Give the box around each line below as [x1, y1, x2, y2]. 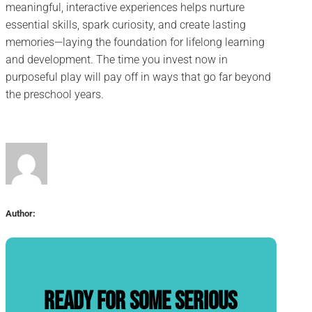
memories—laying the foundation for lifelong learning [6, 36, 265, 49]
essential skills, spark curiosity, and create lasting [6, 18, 246, 32]
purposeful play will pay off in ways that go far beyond [6, 70, 271, 84]
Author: [6, 208, 36, 219]
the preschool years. [6, 88, 104, 102]
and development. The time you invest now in [6, 53, 228, 67]
